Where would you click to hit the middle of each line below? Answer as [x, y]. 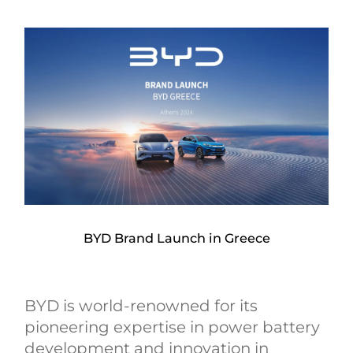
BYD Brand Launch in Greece [176, 238]
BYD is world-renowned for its [141, 306]
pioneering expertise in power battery [173, 327]
